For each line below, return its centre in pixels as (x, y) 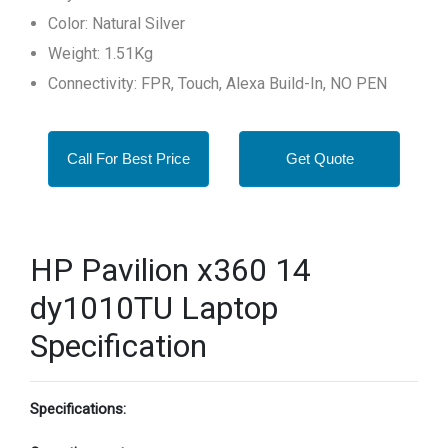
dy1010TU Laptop (154, 308)
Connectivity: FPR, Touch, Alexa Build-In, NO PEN (217, 83)
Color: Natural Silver (116, 23)
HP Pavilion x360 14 (170, 270)
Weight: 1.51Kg (100, 53)
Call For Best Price (128, 158)
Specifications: (78, 409)
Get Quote (319, 158)
